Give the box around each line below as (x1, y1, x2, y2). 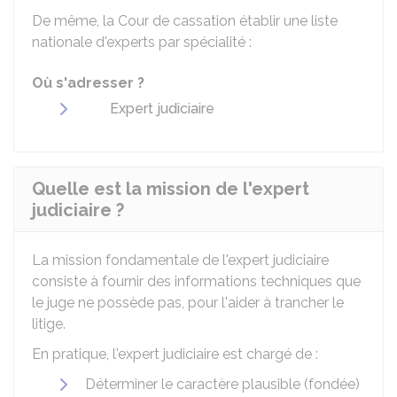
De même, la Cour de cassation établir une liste (32, 12, 338, 29)
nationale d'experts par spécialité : (32, 34, 252, 51)
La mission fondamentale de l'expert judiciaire (32, 252, 329, 269)
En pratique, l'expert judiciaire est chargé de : (32, 346, 318, 362)
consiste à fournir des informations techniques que (32, 273, 361, 290)
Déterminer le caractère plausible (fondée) (85, 376, 360, 393)
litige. (32, 315, 66, 332)
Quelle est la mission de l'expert (32, 178, 309, 199)
